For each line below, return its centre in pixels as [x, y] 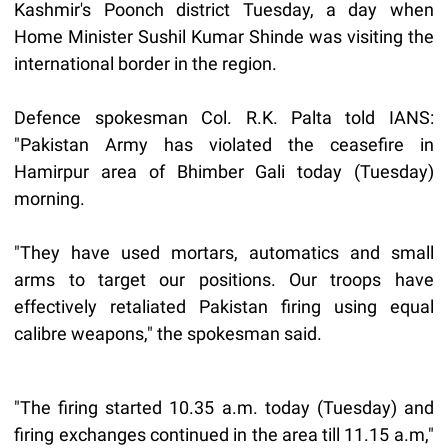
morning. [50, 198]
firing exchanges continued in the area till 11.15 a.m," [224, 434]
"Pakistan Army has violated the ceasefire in [224, 144]
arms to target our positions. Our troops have [224, 279]
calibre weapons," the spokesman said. [168, 333]
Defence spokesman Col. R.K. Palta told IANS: [224, 117]
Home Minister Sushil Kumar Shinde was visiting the [224, 36]
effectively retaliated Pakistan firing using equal [224, 306]
